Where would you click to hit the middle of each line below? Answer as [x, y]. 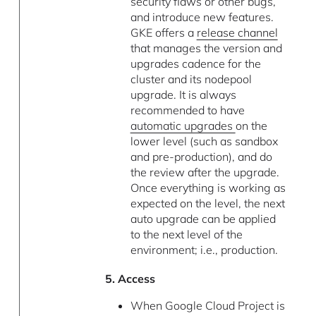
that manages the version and [206, 48]
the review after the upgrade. [205, 172]
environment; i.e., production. [204, 249]
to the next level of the [186, 234]
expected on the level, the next [207, 203]
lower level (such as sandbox [204, 141]
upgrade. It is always [183, 94]
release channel [237, 32]
